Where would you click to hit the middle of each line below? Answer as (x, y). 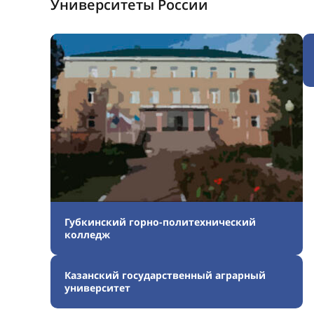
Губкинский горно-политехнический (160, 222)
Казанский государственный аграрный (165, 275)
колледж (87, 234)
